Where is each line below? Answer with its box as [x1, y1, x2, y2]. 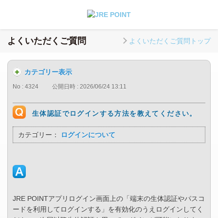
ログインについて [61, 131, 115, 139]
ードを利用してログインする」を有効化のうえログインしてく [13, 205, 203, 214]
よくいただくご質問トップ [129, 36, 211, 45]
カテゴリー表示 [24, 68, 72, 76]
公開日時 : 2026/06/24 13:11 [52, 83, 127, 91]
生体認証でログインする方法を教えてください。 [32, 109, 197, 118]
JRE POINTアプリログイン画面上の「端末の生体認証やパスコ [13, 195, 205, 203]
